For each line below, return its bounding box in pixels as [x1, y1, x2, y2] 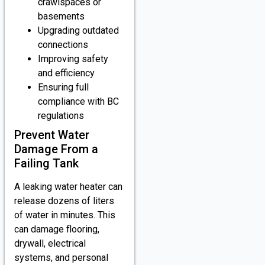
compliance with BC [38, 95, 119, 107]
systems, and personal [14, 251, 108, 263]
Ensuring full [38, 81, 89, 93]
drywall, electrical [14, 237, 86, 249]
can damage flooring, [14, 223, 99, 235]
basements [38, 10, 85, 22]
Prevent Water [14, 127, 89, 142]
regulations [38, 109, 84, 121]
